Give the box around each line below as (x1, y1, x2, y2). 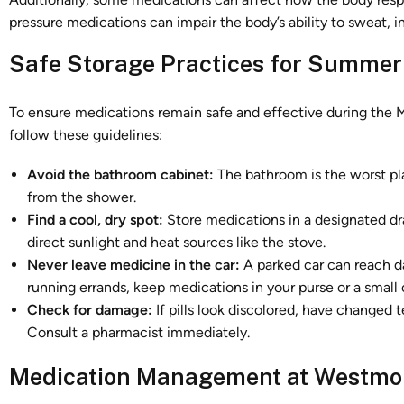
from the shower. (27, 188, 136, 206)
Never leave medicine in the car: (27, 255, 240, 273)
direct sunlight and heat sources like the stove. (27, 233, 326, 251)
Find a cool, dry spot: (27, 210, 163, 228)
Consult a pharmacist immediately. (27, 323, 250, 341)
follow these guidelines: (9, 125, 162, 143)
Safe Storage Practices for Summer (9, 50, 402, 78)
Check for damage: (27, 300, 152, 318)
